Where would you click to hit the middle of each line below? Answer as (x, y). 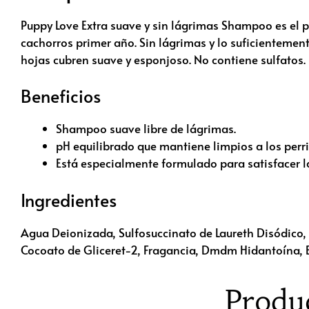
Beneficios (61, 96)
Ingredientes (69, 199)
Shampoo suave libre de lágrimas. (146, 129)
